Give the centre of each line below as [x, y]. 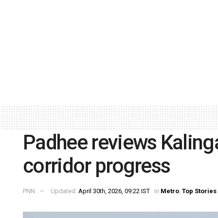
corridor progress [97, 165]
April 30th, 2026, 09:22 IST [114, 191]
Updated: [64, 191]
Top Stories [199, 191]
